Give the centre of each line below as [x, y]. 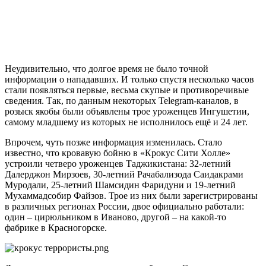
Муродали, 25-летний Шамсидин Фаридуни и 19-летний [120, 185]
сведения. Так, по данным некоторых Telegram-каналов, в [122, 100]
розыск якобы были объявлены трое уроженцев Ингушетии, [127, 111]
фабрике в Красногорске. [56, 227]
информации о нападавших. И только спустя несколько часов [129, 79]
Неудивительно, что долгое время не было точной [107, 68]
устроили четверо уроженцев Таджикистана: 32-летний [118, 163]
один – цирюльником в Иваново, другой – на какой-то [115, 217]
